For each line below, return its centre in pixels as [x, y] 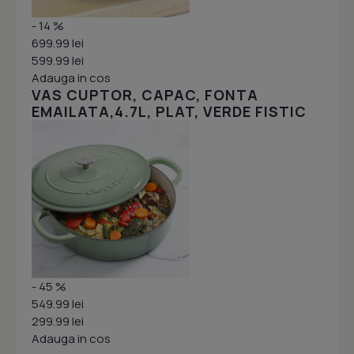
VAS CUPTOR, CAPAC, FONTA [145, 95]
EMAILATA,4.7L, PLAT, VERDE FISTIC [169, 111]
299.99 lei [58, 321]
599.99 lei [58, 60]
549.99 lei [58, 304]
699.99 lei [58, 43]
